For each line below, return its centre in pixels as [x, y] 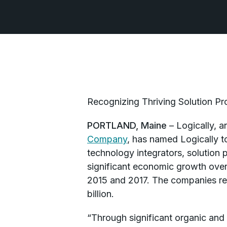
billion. [101, 194]
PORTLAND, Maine [127, 125]
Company [107, 139]
